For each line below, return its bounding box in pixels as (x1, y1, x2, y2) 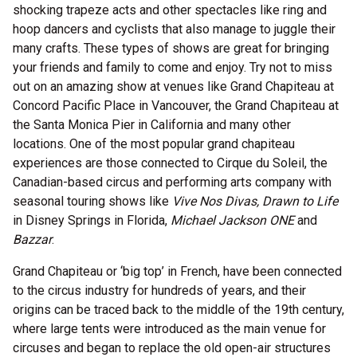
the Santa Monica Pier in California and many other (13, 117, 291, 132)
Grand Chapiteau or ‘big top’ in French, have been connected (13, 264, 342, 279)
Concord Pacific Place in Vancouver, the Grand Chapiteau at (13, 98, 339, 113)
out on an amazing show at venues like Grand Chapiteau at (13, 79, 334, 94)
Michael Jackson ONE (171, 213, 294, 228)
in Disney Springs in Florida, (13, 213, 171, 228)
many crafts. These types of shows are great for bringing (13, 41, 329, 56)
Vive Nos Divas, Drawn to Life (172, 194, 338, 209)
